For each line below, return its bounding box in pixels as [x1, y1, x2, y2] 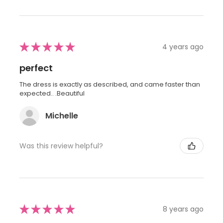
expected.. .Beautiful [19, 89, 85, 99]
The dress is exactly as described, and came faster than [19, 80, 200, 90]
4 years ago [162, 41, 204, 52]
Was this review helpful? [19, 140, 103, 151]
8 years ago [163, 204, 204, 214]
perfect [19, 62, 53, 75]
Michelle [45, 110, 78, 122]
